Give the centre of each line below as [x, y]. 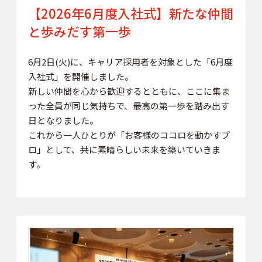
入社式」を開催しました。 [80, 77]
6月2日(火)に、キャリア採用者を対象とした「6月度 [130, 62]
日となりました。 [63, 120]
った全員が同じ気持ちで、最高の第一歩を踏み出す [128, 106]
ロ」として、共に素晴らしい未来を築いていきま [124, 150]
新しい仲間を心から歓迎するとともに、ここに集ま [129, 91]
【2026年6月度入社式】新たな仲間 [130, 13]
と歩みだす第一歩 [79, 31]
